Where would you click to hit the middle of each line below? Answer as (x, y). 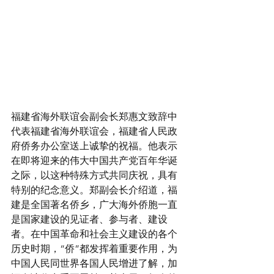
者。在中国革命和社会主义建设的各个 (94, 234)
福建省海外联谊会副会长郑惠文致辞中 (94, 117)
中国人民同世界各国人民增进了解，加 (94, 264)
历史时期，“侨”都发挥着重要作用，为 (94, 249)
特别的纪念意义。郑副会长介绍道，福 (94, 190)
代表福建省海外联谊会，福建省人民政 (94, 131)
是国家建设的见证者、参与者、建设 (89, 220)
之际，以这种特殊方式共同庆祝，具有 (94, 176)
